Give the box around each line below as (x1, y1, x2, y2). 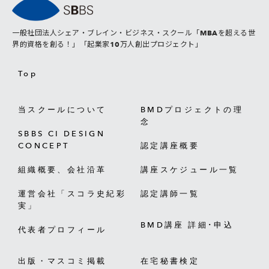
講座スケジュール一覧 (141, 165, 239, 174)
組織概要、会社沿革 (18, 165, 107, 174)
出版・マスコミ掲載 (18, 256, 107, 265)
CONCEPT (18, 141, 70, 150)
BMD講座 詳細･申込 (141, 220, 234, 229)
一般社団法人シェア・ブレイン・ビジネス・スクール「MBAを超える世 (12, 28, 256, 37)
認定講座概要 (141, 141, 200, 150)
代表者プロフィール (18, 225, 107, 234)
